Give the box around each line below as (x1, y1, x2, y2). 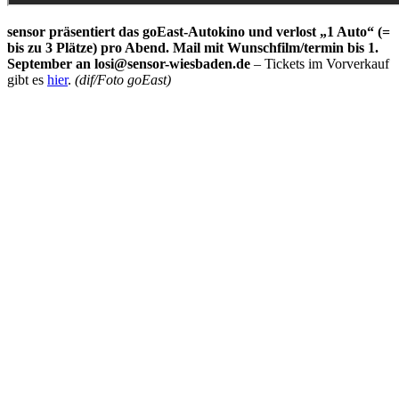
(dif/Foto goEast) (71, 72, 171, 88)
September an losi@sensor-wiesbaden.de (7, 56, 250, 72)
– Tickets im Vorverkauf (250, 56, 389, 72)
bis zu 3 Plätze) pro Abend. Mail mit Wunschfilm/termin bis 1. (7, 40, 379, 56)
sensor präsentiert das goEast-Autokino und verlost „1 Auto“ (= (7, 24, 390, 40)
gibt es (7, 72, 47, 88)
